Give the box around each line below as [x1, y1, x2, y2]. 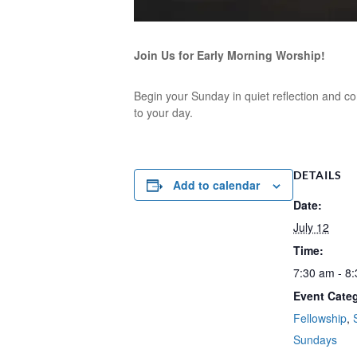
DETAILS [293, 168, 342, 182]
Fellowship [293, 310, 347, 326]
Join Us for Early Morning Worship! [134, 47, 325, 63]
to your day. [134, 104, 193, 120]
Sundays [293, 331, 337, 347]
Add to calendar [173, 177, 260, 193]
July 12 [293, 219, 329, 235]
